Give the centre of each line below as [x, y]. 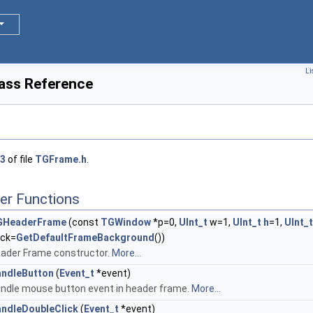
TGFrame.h [61, 160]
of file [20, 160]
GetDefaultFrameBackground [85, 238]
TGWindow [126, 223]
